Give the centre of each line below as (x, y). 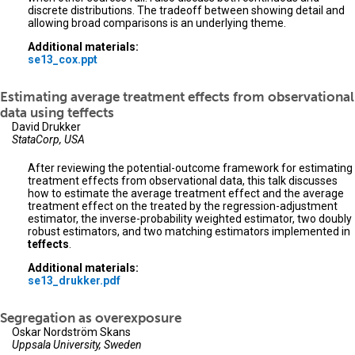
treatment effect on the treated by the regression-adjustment (183, 206)
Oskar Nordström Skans (71, 332)
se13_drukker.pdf (74, 281)
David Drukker (46, 127)
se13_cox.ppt (63, 60)
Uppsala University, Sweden (77, 345)
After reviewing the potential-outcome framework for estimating (190, 168)
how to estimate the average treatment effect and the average (186, 194)
